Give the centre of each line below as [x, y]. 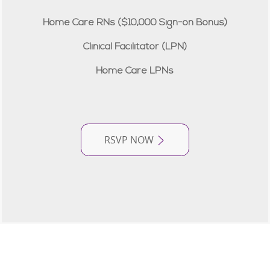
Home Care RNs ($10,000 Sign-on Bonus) [135, 23]
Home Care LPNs [135, 71]
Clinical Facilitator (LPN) [135, 47]
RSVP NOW [129, 140]
